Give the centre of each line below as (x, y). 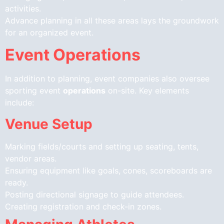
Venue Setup (49, 124)
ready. (16, 182)
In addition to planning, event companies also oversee (107, 79)
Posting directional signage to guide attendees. (94, 194)
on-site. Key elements (147, 91)
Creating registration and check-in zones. (83, 206)
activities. (23, 8)
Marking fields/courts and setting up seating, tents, (102, 146)
